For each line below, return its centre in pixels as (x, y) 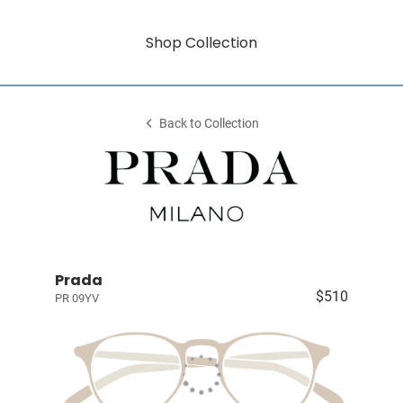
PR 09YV (76, 298)
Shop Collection (201, 42)
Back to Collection (210, 124)
